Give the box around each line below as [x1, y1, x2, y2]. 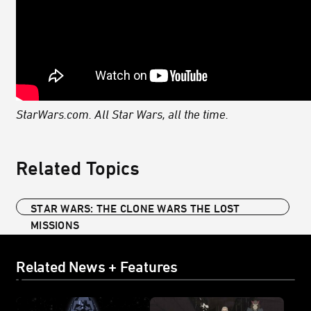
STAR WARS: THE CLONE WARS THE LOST [31, 202, 240, 215]
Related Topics [16, 157, 140, 179]
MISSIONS [31, 219, 79, 232]
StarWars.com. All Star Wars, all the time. [16, 107, 228, 121]
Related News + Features [16, 258, 178, 276]
